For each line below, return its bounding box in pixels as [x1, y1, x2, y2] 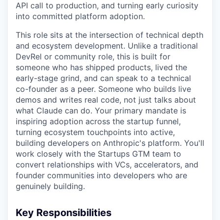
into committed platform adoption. [16, 11, 145, 22]
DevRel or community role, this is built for [16, 52, 170, 62]
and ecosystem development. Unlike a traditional [16, 41, 198, 51]
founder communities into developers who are [16, 170, 187, 181]
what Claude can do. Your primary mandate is [16, 106, 186, 116]
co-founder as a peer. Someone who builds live [16, 84, 191, 94]
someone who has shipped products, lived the [16, 62, 187, 73]
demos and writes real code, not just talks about [16, 95, 196, 105]
